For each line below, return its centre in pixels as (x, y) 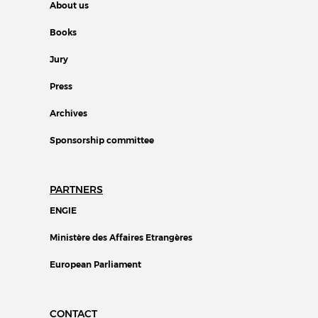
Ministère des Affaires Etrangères (121, 237)
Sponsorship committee (102, 140)
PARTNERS (76, 189)
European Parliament (95, 264)
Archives (68, 113)
